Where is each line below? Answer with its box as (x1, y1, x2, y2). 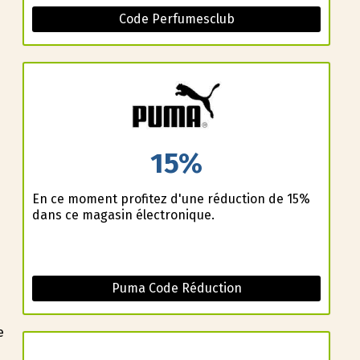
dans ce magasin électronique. (31, 207, 215, 223)
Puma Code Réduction (111, 280, 242, 297)
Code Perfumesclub (118, 10, 235, 27)
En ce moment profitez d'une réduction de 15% (31, 191, 310, 207)
